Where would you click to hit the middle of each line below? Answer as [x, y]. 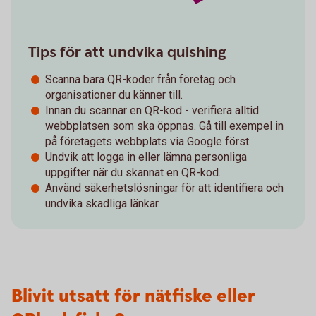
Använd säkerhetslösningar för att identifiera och [164, 188]
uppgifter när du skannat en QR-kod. [134, 172]
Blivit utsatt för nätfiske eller [133, 296]
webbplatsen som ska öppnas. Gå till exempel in [164, 126]
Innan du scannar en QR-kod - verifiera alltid [152, 110]
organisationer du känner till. [114, 95]
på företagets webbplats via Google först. [148, 141]
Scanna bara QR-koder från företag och [140, 79]
